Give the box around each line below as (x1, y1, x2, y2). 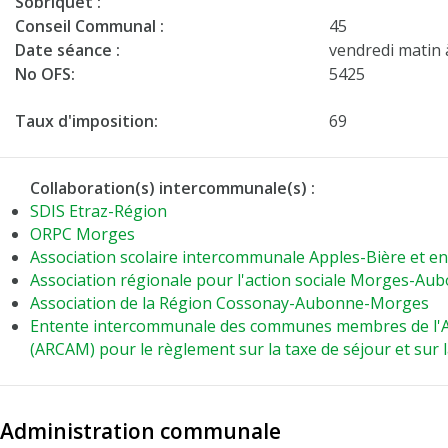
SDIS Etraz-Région (30, 200, 167, 222)
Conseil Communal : (15, 15, 164, 37)
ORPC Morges (30, 223, 135, 245)
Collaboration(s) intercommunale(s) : (30, 177, 315, 199)
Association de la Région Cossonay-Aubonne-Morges (30, 292, 429, 314)
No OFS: (15, 63, 75, 85)
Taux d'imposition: (15, 110, 158, 132)
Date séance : (15, 39, 120, 61)
